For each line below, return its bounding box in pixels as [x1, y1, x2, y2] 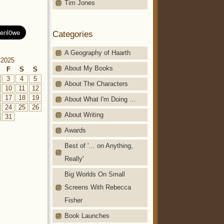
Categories [52, 28, 93, 39]
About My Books [64, 64, 113, 72]
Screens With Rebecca [64, 183, 131, 191]
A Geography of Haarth [64, 48, 130, 56]
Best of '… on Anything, [64, 141, 133, 149]
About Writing [64, 110, 103, 118]
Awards [64, 126, 86, 134]
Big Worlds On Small [64, 170, 125, 178]
